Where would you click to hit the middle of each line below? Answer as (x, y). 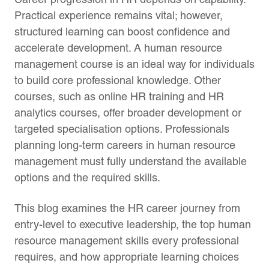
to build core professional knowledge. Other (118, 80)
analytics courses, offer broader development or (128, 112)
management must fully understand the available (131, 161)
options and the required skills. (87, 177)
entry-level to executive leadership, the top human (133, 224)
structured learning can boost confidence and (122, 31)
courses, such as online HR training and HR (119, 96)
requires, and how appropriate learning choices (127, 256)
